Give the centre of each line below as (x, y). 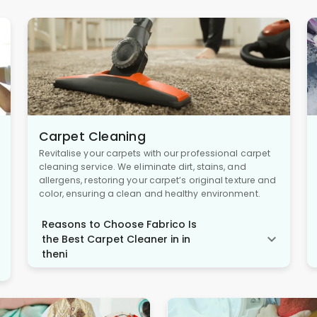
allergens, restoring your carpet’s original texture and (157, 180)
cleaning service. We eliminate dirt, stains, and (142, 166)
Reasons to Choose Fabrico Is (119, 224)
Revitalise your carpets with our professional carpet (155, 153)
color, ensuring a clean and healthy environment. (149, 193)
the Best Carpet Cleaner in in (116, 239)
